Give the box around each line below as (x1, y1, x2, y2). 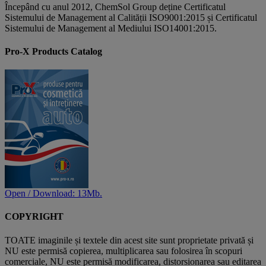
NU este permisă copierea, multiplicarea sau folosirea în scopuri (5, 245, 242, 256)
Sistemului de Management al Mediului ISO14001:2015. (5, 23, 217, 33)
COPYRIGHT (5, 211, 64, 222)
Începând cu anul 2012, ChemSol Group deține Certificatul (5, 1, 226, 12)
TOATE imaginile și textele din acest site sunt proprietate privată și (5, 235, 254, 245)
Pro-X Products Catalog (5, 46, 102, 56)
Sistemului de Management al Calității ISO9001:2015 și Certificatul (5, 12, 257, 23)
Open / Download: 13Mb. (5, 188, 102, 199)
